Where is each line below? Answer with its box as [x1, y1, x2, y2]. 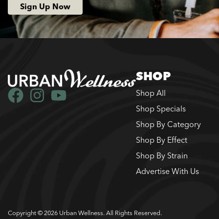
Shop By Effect [136, 135, 188, 145]
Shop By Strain [136, 151, 188, 160]
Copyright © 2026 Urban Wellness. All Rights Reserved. [8, 209, 162, 217]
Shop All [136, 88, 166, 98]
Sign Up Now [20, 1, 70, 11]
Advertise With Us [136, 166, 199, 176]
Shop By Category [136, 119, 201, 129]
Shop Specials [136, 104, 186, 113]
